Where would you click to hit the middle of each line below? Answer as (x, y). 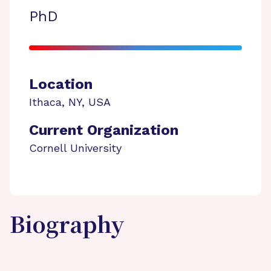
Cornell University (75, 148)
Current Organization (104, 130)
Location (61, 84)
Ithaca (45, 102)
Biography (67, 227)
